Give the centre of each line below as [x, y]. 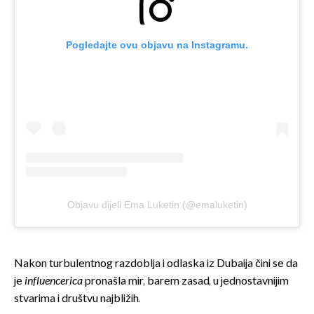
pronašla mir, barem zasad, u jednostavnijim [187, 281]
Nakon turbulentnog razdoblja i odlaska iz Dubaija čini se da [156, 264]
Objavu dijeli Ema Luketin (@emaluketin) [157, 204]
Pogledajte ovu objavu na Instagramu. [157, 45]
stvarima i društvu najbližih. [77, 299]
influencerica [55, 281]
